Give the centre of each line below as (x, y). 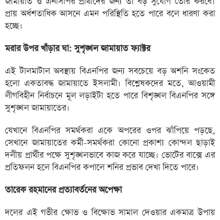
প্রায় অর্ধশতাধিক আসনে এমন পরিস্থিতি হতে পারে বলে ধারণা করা (110, 14)
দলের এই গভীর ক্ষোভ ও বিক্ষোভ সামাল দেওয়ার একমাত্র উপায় (110, 213)
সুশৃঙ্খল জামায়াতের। (37, 108)
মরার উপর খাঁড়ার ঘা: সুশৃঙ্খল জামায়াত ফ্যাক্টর (78, 49)
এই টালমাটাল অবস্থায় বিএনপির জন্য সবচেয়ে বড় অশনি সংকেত (110, 71)
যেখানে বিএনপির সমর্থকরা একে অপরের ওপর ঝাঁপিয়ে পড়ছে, (110, 131)
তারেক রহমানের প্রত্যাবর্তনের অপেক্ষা (63, 190)
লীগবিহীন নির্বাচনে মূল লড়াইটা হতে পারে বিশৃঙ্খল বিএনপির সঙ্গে (110, 96)
